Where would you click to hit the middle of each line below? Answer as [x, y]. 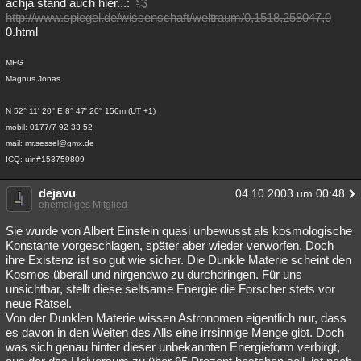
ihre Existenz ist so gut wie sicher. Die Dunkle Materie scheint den [178, 260]
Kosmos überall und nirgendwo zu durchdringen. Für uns [154, 274]
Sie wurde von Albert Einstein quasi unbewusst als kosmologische [179, 231]
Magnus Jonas [33, 79]
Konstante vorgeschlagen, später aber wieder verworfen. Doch [170, 245]
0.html [22, 32]
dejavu [57, 193]
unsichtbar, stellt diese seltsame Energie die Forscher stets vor [170, 289]
